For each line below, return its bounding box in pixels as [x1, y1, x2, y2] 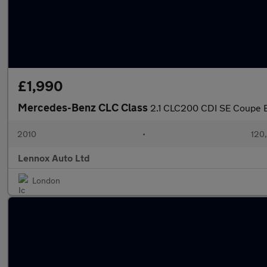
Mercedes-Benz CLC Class [18, 101, 150, 114]
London [32, 175, 60, 185]
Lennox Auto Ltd [18, 152, 90, 163]
